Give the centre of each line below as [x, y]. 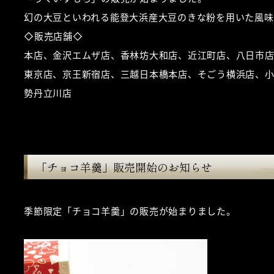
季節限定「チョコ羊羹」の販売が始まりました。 [130, 212]
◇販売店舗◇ [54, 37]
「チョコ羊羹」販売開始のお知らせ [124, 167]
